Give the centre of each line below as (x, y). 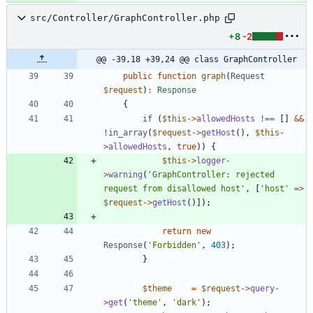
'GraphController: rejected (211, 174)
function (177, 76)
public (138, 76)
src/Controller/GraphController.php (125, 18)
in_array (128, 132)
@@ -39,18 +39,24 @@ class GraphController (197, 59)
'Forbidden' (174, 245)
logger (211, 160)
